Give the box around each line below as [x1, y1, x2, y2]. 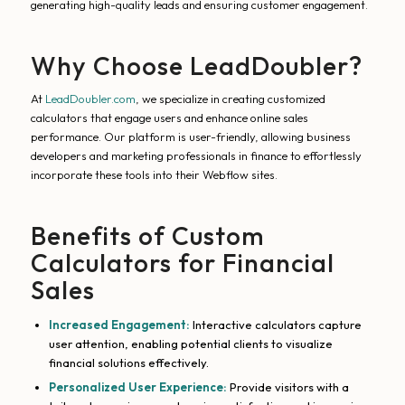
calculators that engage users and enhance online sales [30, 110, 308, 126]
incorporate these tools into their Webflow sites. [30, 167, 278, 183]
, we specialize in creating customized [135, 91, 325, 107]
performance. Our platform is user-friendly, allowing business [30, 129, 351, 145]
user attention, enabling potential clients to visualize [48, 336, 333, 352]
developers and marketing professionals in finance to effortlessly [30, 148, 362, 164]
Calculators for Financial [30, 247, 334, 279]
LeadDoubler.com [44, 91, 136, 107]
